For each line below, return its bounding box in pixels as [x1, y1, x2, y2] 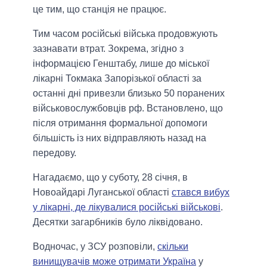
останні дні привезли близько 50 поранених [33, 88, 225, 99]
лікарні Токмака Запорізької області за [33, 73, 201, 84]
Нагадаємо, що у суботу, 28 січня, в [33, 172, 188, 183]
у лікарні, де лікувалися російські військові [33, 202, 221, 213]
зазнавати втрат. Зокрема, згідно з [33, 44, 184, 54]
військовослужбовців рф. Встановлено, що [33, 103, 223, 114]
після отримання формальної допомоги [33, 118, 207, 129]
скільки [157, 241, 188, 252]
